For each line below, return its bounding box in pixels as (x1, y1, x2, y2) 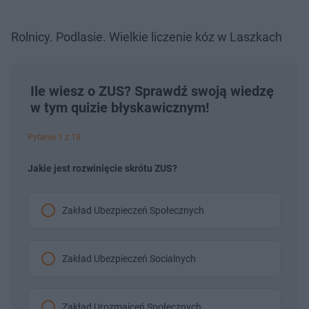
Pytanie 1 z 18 (28, 132, 81, 142)
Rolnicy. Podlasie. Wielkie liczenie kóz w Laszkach (11, 29, 282, 44)
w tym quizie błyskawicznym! (30, 99, 209, 116)
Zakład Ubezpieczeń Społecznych (62, 204, 204, 216)
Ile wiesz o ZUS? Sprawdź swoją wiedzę (30, 82, 274, 99)
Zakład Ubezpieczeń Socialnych (62, 252, 196, 264)
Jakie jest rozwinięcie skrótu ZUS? (28, 162, 177, 174)
